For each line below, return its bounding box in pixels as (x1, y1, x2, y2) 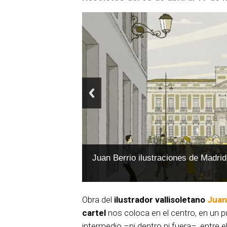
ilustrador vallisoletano (114, 194, 207, 205)
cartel (82, 207, 106, 218)
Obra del (82, 194, 114, 205)
